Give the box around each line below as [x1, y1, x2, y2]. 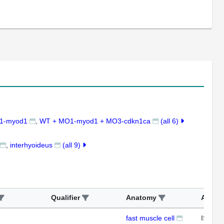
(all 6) [160, 117, 180, 125]
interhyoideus [10, 141, 52, 149]
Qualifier [51, 193, 80, 201]
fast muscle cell [126, 214, 174, 222]
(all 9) [62, 141, 82, 149]
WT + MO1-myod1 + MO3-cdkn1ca [39, 117, 150, 125]
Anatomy [126, 193, 156, 201]
